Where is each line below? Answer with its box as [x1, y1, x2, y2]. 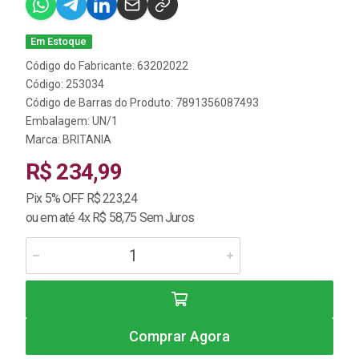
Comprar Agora [129, 328, 230, 345]
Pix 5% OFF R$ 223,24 [26, 191, 138, 206]
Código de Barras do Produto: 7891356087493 [26, 96, 259, 109]
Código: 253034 [26, 78, 104, 91]
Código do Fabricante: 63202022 [26, 59, 188, 72]
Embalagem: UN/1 [26, 115, 118, 127]
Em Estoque [30, 35, 87, 47]
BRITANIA [63, 133, 111, 146]
